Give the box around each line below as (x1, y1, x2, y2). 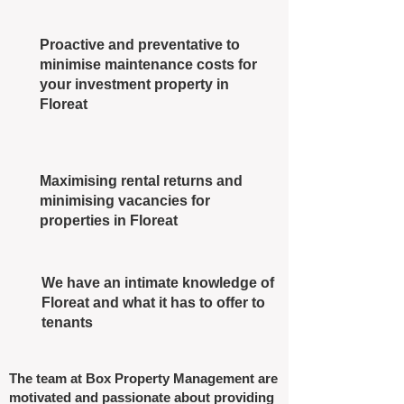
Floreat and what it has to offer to (41, 295, 265, 310)
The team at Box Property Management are (9, 371, 278, 386)
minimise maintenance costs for (40, 57, 257, 72)
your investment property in (40, 77, 229, 92)
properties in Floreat (40, 213, 178, 228)
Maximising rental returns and (40, 173, 243, 188)
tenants (41, 315, 93, 330)
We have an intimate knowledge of (41, 275, 274, 290)
